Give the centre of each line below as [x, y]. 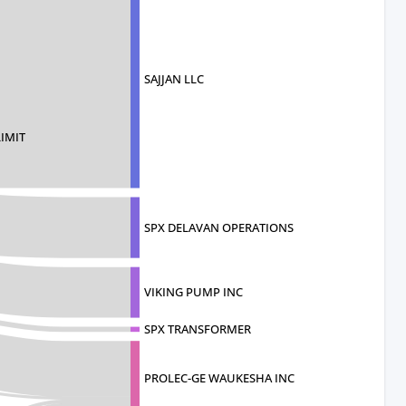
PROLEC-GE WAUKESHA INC [219, 378]
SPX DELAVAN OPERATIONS [219, 227]
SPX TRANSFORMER [198, 329]
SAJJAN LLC [174, 79]
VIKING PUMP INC [193, 292]
